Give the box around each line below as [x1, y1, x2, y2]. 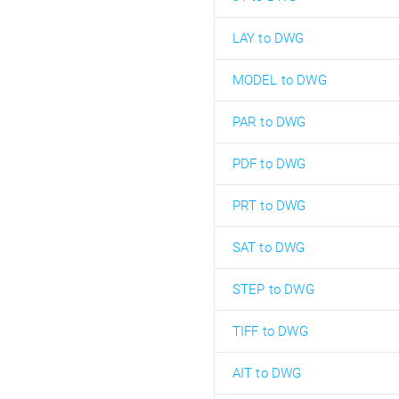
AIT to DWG [232, 365, 302, 381]
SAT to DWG [232, 240, 305, 256]
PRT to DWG [232, 198, 306, 214]
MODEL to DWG [232, 72, 327, 88]
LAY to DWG [232, 30, 305, 46]
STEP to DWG [232, 281, 314, 297]
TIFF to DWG [232, 323, 308, 339]
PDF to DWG [232, 156, 306, 172]
